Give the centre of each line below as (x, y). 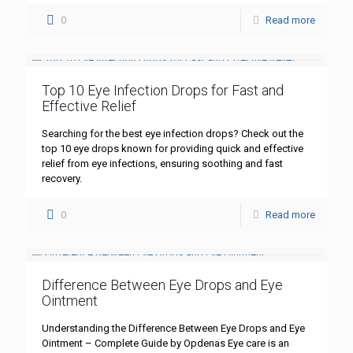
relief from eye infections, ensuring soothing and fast (162, 164)
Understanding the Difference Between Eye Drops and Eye (173, 329)
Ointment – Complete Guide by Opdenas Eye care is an (165, 344)
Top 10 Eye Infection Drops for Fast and (163, 91)
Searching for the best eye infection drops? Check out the (173, 134)
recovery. (62, 179)
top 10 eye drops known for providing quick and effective (173, 149)
